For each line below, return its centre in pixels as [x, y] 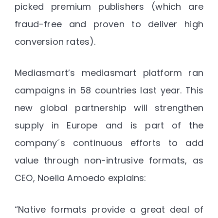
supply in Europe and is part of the [109, 126]
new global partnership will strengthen [109, 108]
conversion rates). [55, 41]
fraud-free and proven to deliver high [109, 24]
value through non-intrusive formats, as [109, 161]
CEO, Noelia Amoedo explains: [81, 178]
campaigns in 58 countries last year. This [109, 91]
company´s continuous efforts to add [109, 143]
